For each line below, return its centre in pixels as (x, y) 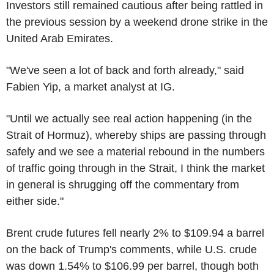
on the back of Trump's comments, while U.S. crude (131, 249)
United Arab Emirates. (60, 38)
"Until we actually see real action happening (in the (129, 118)
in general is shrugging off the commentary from (123, 184)
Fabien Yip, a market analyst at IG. (91, 87)
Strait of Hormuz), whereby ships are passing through (136, 135)
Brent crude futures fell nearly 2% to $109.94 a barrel (135, 233)
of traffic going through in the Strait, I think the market (135, 168)
